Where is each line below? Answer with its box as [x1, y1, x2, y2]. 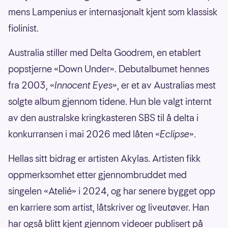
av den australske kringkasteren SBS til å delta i [8, 111, 198, 124]
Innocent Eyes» [54, 78, 117, 92]
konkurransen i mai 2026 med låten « [8, 127, 160, 140]
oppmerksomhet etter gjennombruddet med [8, 168, 187, 181]
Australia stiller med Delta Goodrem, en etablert [8, 46, 201, 59]
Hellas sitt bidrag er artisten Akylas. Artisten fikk [8, 152, 201, 165]
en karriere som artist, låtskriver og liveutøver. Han [8, 201, 209, 214]
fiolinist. [8, 21, 39, 35]
